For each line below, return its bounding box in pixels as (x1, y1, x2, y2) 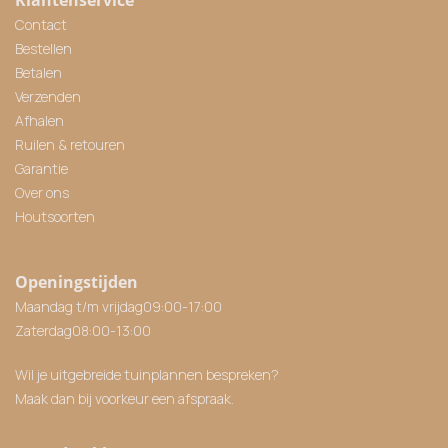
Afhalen (15, 110, 64, 130)
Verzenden (15, 86, 81, 106)
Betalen (15, 62, 62, 82)
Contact (15, 14, 67, 34)
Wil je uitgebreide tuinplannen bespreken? (15, 364, 285, 384)
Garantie (15, 158, 68, 178)
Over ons (15, 182, 69, 202)
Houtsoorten (15, 206, 95, 226)
